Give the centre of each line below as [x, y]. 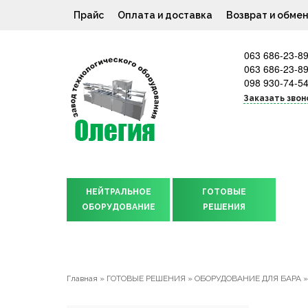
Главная [82, 278]
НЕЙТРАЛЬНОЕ [118, 192]
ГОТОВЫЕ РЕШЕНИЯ [146, 278]
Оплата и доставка [165, 15]
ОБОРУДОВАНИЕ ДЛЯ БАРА [248, 278]
